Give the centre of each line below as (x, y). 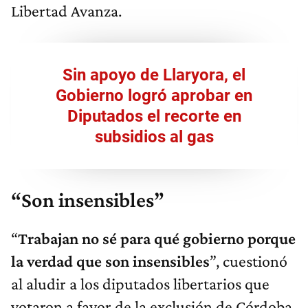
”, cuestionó (249, 261)
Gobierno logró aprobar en (154, 96)
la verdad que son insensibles (110, 261)
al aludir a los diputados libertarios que (140, 284)
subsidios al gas (154, 137)
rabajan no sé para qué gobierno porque (162, 239)
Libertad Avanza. (66, 11)
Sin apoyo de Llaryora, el (154, 75)
